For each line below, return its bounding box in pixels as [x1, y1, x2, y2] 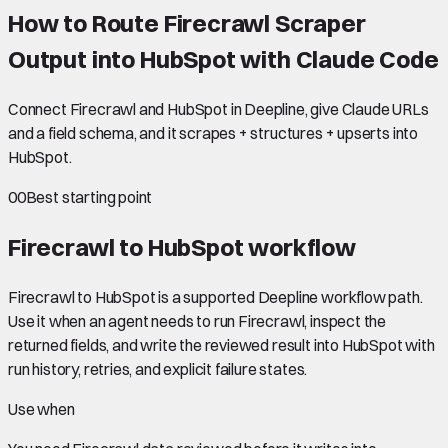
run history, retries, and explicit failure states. [8, 358, 308, 379]
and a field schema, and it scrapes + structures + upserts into [8, 122, 419, 143]
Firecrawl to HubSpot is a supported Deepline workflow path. [8, 286, 423, 307]
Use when [8, 398, 75, 419]
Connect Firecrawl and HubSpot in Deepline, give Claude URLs [8, 98, 429, 119]
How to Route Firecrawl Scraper [8, 7, 366, 38]
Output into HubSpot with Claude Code [8, 43, 439, 74]
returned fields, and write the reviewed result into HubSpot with [8, 334, 435, 355]
